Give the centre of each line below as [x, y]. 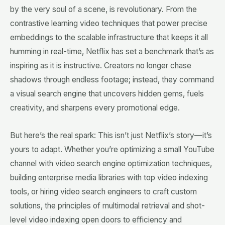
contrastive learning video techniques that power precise [109, 23]
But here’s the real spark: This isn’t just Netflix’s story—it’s [111, 136]
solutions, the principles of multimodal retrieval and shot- [107, 206]
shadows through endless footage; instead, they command [112, 79]
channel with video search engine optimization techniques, [111, 164]
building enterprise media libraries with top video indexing [109, 178]
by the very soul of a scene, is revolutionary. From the [103, 9]
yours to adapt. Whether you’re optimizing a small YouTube [112, 150]
